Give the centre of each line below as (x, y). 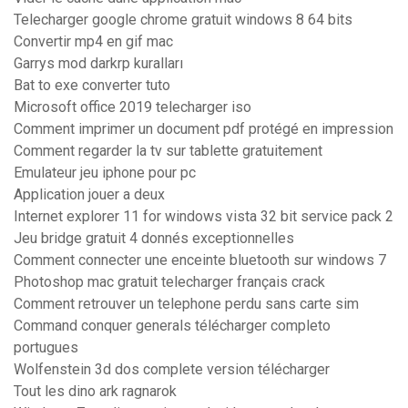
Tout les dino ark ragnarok (95, 392)
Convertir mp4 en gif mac (93, 42)
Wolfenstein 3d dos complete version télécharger (172, 370)
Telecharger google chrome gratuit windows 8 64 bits (183, 20)
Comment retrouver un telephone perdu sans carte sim (186, 304)
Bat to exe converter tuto (92, 86)
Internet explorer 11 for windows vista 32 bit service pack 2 (204, 217)
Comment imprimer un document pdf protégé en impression (204, 129)
